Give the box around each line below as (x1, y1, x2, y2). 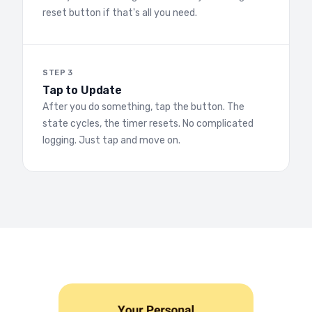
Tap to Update (42, 83, 122, 97)
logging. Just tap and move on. (42, 134, 180, 146)
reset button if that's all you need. (42, 6, 197, 19)
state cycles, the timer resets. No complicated (42, 117, 253, 130)
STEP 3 (42, 68, 73, 77)
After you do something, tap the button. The (42, 100, 244, 113)
